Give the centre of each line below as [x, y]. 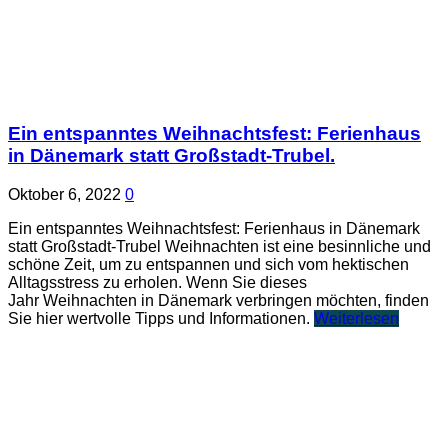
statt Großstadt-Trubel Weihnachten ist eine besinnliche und [219, 246]
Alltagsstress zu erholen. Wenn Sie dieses [157, 282]
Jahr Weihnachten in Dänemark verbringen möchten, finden [218, 300]
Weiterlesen [356, 318]
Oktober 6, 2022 [64, 194]
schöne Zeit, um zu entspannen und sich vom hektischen [208, 264]
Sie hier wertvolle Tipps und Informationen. [161, 318]
